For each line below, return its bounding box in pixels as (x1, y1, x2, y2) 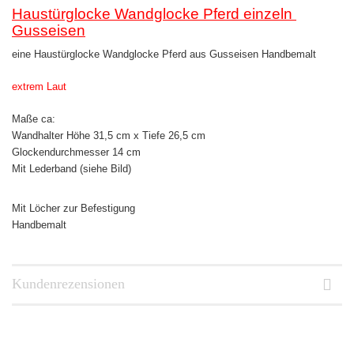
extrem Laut (12, 81, 66, 92)
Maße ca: (12, 113, 55, 125)
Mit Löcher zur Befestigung (12, 202, 135, 214)
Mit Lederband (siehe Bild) (12, 163, 131, 175)
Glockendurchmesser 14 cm (12, 146, 141, 158)
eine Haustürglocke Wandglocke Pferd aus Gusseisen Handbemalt (12, 48, 316, 60)
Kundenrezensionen (12, 276, 125, 292)
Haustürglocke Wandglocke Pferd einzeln (12, 6, 296, 22)
